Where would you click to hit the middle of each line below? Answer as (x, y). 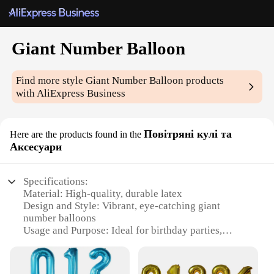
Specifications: (56, 182)
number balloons (60, 218)
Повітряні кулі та (188, 134)
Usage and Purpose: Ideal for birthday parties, (123, 231)
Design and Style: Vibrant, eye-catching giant (122, 206)
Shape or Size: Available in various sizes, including (135, 255)
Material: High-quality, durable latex (103, 194)
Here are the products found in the (76, 135)
